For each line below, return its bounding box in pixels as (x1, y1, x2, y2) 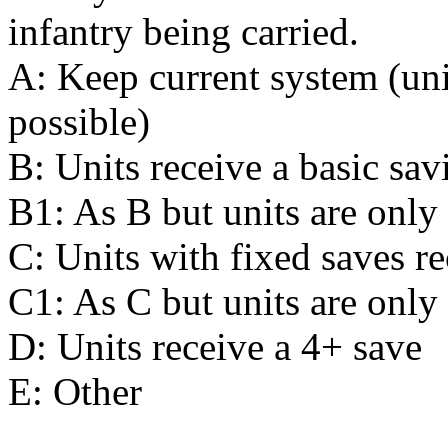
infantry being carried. (8, 9, 359, 53)
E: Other (8, 369, 142, 413)
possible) (8, 99, 150, 143)
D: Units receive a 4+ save (8, 324, 422, 368)
